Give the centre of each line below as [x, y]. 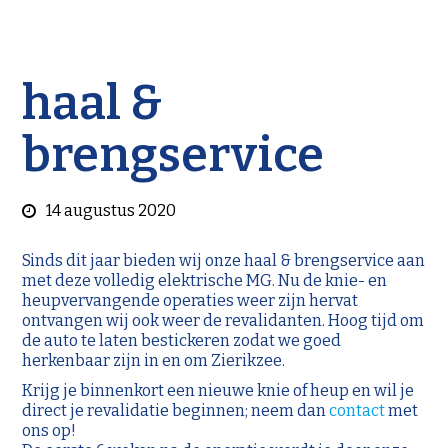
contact [357, 410]
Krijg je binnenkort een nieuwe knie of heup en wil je [218, 390]
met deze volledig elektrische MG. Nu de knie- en [205, 280]
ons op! [49, 430]
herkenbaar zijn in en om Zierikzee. [154, 360]
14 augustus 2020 [111, 210]
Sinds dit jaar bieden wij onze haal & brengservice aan [224, 260]
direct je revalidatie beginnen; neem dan [176, 410]
